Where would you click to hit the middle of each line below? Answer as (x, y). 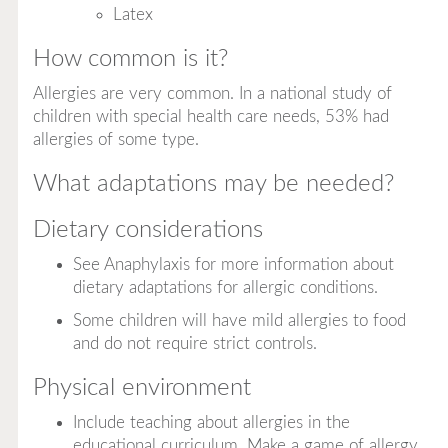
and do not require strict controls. (194, 343)
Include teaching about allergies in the (211, 422)
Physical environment (141, 387)
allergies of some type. (115, 139)
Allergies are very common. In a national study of (212, 93)
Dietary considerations (147, 229)
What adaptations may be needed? (213, 183)
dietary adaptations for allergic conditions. (225, 287)
